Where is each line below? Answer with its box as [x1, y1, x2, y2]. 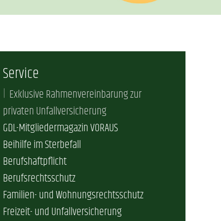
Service [3, 63, 39, 85]
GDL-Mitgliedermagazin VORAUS [3, 120, 118, 137]
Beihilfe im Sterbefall [3, 137, 81, 153]
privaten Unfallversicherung [3, 103, 107, 120]
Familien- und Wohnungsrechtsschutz [3, 187, 144, 204]
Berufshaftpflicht [3, 153, 67, 170]
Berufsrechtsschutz [3, 170, 75, 187]
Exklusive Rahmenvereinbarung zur [9, 86, 142, 103]
